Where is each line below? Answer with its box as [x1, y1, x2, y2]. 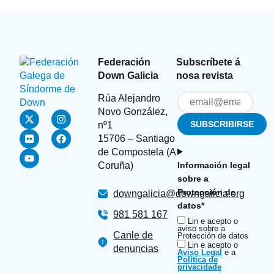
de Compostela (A [98, 146, 176, 157]
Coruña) [98, 160, 134, 171]
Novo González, [98, 106, 168, 117]
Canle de [113, 229, 154, 240]
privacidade [177, 262, 221, 272]
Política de [177, 255, 218, 265]
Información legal [177, 160, 250, 171]
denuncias [113, 243, 159, 254]
